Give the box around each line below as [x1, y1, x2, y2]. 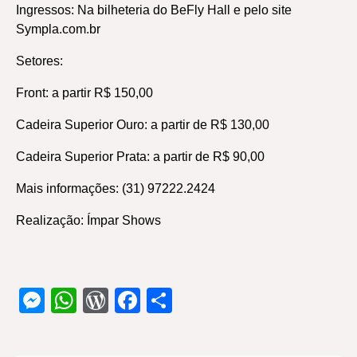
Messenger [45, 286, 172, 315]
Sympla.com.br [16, 22, 100, 36]
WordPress [108, 286, 234, 315]
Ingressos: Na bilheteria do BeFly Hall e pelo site [16, 3, 292, 17]
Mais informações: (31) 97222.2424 [16, 182, 215, 195]
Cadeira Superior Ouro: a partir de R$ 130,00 [16, 118, 269, 131]
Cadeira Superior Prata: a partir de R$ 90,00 [16, 150, 265, 163]
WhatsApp [76, 286, 194, 315]
